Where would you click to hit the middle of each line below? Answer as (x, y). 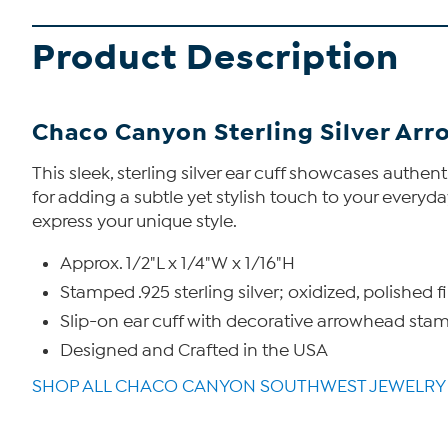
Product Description (215, 57)
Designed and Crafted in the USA (194, 350)
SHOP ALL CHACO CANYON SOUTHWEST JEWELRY (239, 386)
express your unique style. (134, 221)
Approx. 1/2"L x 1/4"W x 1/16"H (177, 263)
